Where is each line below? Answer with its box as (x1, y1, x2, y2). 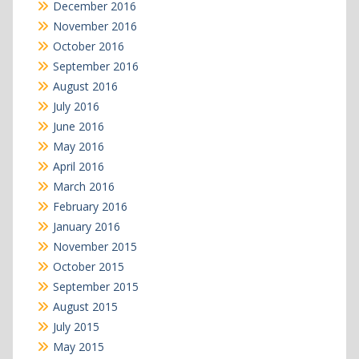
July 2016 (52, 98, 99, 114)
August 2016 (52, 78, 118, 94)
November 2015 (52, 238, 137, 254)
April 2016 (52, 158, 104, 174)
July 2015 (52, 318, 99, 334)
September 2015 (52, 278, 139, 294)
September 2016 (52, 58, 139, 74)
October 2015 (52, 258, 124, 274)
